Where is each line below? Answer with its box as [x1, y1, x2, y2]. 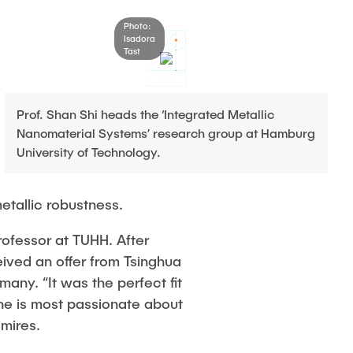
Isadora [123, 33, 155, 43]
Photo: [123, 20, 150, 31]
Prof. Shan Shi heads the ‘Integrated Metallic [16, 106, 274, 121]
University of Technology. [16, 144, 161, 159]
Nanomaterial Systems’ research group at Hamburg [16, 125, 315, 140]
